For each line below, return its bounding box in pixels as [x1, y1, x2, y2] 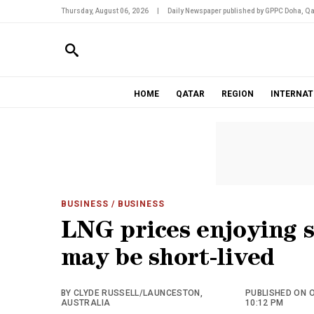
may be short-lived [61, 248, 275, 273]
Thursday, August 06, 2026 [61, 7, 149, 15]
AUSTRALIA [61, 298, 111, 308]
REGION [221, 89, 254, 99]
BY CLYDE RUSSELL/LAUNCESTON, [61, 288, 203, 298]
